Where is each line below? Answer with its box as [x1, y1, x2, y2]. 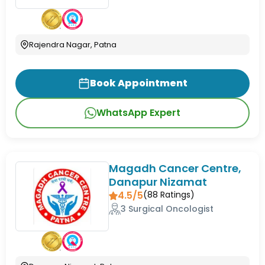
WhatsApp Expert [96, 105, 180, 119]
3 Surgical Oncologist [121, 202, 214, 215]
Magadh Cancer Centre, [109, 160, 242, 176]
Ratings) [158, 188, 195, 201]
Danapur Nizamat [109, 174, 208, 189]
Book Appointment [89, 76, 188, 90]
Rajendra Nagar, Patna [29, 38, 117, 50]
